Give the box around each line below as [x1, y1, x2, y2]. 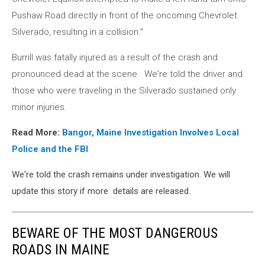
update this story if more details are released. [12, 186, 190, 196]
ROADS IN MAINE [12, 241, 109, 258]
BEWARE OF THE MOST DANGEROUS [12, 225, 218, 241]
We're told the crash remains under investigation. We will [12, 169, 230, 180]
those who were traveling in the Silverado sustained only [12, 85, 236, 96]
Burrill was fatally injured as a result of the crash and [12, 52, 218, 63]
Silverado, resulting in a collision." [12, 27, 143, 37]
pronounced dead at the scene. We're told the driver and [12, 69, 243, 79]
